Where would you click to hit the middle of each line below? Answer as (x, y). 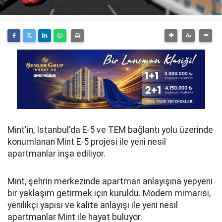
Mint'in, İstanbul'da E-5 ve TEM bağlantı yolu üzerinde (110, 130)
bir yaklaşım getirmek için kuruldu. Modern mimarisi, (109, 193)
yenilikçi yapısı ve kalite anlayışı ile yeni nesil (93, 205)
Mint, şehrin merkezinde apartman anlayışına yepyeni (110, 181)
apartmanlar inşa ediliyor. (56, 154)
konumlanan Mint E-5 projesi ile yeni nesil (87, 142)
